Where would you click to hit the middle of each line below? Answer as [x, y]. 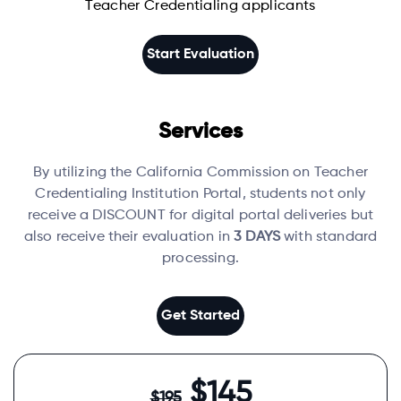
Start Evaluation [200, 55]
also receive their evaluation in [129, 237]
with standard [329, 237]
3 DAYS [257, 237]
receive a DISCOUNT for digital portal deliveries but [200, 216]
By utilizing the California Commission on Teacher [200, 173]
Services [200, 132]
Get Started [200, 316]
